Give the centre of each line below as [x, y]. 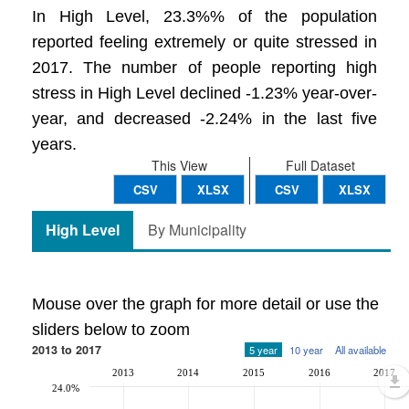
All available [361, 350]
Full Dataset [320, 165]
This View [179, 165]
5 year [263, 350]
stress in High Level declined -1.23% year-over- [204, 93]
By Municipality [197, 230]
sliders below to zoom [111, 330]
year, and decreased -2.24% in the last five [204, 119]
